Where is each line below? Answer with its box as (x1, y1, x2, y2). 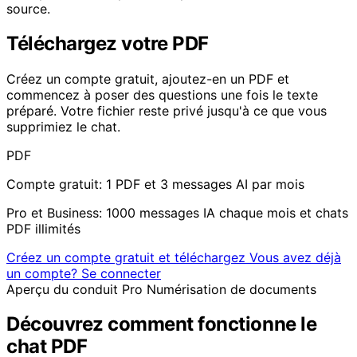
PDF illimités (6, 221, 80, 237)
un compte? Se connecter (6, 265, 161, 282)
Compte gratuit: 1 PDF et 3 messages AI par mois (6, 176, 304, 193)
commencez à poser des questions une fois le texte (6, 87, 318, 104)
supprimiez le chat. (6, 119, 120, 135)
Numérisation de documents (147, 281, 316, 298)
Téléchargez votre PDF (6, 32, 209, 56)
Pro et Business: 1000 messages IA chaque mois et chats (6, 205, 348, 222)
